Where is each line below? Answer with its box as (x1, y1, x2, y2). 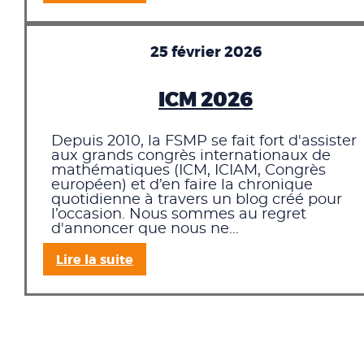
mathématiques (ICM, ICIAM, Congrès (51, 162, 326, 178)
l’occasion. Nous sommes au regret (51, 206, 306, 222)
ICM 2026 (158, 85, 253, 114)
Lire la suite (56, 250, 133, 268)
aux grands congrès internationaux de (51, 148, 331, 163)
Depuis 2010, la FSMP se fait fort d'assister (51, 133, 357, 149)
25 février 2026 (149, 41, 262, 62)
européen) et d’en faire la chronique (51, 177, 313, 193)
